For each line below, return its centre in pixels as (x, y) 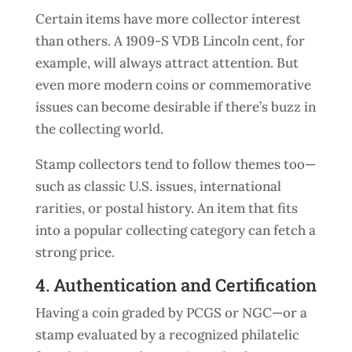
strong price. (75, 252)
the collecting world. (99, 129)
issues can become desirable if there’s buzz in (175, 107)
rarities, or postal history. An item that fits (166, 208)
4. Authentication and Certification (176, 285)
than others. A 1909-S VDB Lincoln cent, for (170, 41)
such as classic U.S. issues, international (158, 186)
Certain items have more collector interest (168, 19)
